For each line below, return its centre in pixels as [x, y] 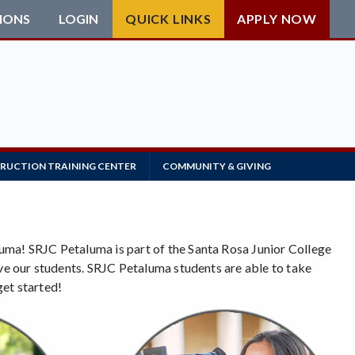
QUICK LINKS [168, 19]
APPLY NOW [277, 19]
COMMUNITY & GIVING [217, 166]
